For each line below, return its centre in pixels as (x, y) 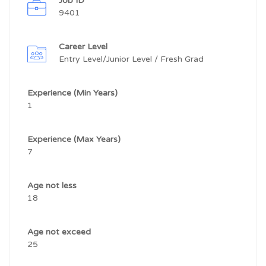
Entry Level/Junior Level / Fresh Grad (131, 59)
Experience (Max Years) (75, 139)
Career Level (84, 47)
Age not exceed (60, 232)
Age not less (53, 186)
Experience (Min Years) (74, 93)
